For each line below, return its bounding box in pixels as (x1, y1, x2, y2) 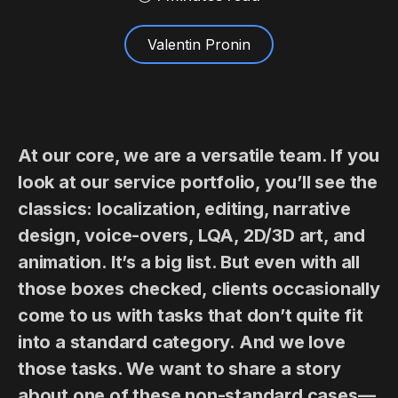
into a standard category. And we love (18, 331, 346, 353)
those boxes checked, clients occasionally (18, 278, 380, 299)
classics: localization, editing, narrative (18, 198, 351, 219)
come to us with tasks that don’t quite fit (18, 305, 363, 326)
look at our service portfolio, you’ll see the (18, 171, 378, 193)
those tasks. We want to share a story (18, 358, 341, 379)
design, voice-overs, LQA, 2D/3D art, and (18, 225, 365, 246)
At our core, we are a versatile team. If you (18, 145, 380, 166)
